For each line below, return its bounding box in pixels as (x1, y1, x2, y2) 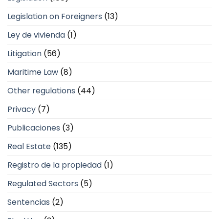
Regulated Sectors (7, 177, 78, 189)
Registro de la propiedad (7, 159, 102, 171)
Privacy (7, 103, 36, 115)
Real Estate (7, 140, 51, 152)
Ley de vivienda (7, 29, 65, 41)
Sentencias (7, 196, 50, 208)
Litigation (7, 47, 42, 59)
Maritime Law (7, 66, 58, 78)
